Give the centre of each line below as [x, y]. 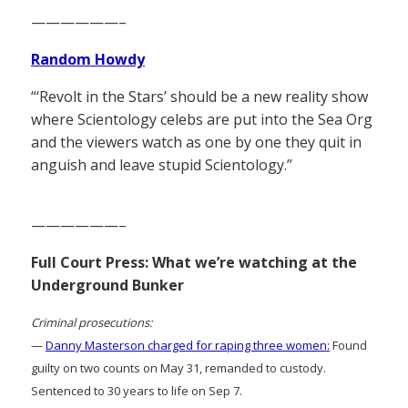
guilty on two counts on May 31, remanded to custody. [178, 367]
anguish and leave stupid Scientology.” [162, 164]
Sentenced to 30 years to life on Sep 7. [137, 390]
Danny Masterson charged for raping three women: [188, 345]
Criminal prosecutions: [92, 322]
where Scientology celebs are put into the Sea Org [202, 119]
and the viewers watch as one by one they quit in [196, 142]
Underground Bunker [107, 285]
